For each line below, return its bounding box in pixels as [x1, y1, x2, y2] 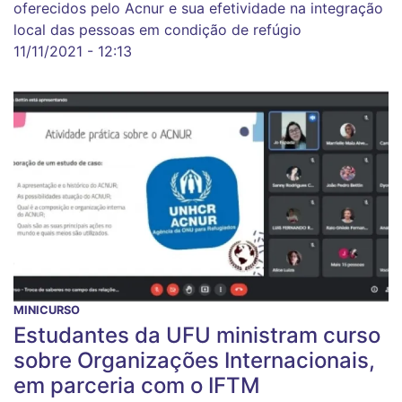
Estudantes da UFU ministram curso [13, 322, 380, 349]
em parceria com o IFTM [13, 372, 260, 399]
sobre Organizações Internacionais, [13, 347, 375, 374]
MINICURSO [13, 303, 80, 318]
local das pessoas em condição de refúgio [13, 21, 301, 39]
